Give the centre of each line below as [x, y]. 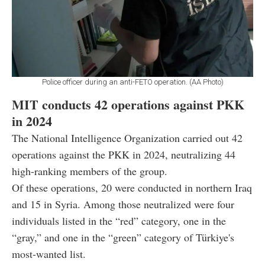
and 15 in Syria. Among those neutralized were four [123, 204]
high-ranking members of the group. [90, 171]
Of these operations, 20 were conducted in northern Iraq [132, 187]
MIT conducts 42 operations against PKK [128, 104]
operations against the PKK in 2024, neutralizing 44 [124, 154]
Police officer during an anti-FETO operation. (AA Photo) [132, 82]
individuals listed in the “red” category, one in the [119, 220]
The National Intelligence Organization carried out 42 [127, 138]
